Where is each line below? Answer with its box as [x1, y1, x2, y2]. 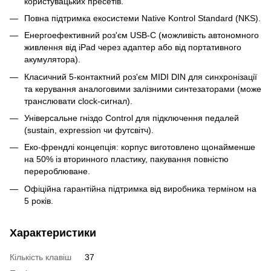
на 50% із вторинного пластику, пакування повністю [24, 154, 229, 165]
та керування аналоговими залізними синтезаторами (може [24, 83, 261, 94]
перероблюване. [24, 166, 90, 177]
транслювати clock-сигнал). [24, 96, 132, 106]
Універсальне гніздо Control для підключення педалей [24, 113, 239, 123]
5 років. [24, 195, 53, 206]
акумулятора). [24, 54, 80, 65]
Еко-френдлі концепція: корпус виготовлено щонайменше [24, 142, 255, 152]
